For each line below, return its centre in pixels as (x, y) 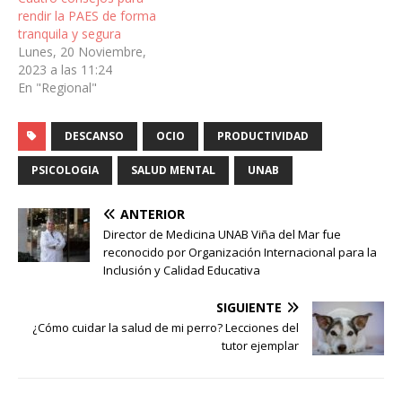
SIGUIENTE (249, 308)
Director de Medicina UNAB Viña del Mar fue (222, 235)
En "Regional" (57, 88)
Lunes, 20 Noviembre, (82, 52)
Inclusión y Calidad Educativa (182, 271)
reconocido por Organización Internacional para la (240, 253)
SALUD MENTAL (173, 170)
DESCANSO (94, 136)
